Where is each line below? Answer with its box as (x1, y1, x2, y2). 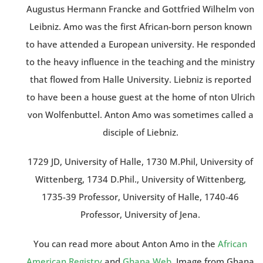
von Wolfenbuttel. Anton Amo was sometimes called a (27, 109, 254, 121)
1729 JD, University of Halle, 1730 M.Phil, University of (28, 156, 253, 168)
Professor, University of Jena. (80, 208, 200, 221)
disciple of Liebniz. (102, 126, 178, 139)
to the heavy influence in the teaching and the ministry (26, 56, 255, 68)
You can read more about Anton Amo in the (33, 238, 218, 250)
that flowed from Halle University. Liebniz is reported (29, 73, 251, 86)
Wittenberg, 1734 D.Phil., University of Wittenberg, (35, 173, 246, 186)
